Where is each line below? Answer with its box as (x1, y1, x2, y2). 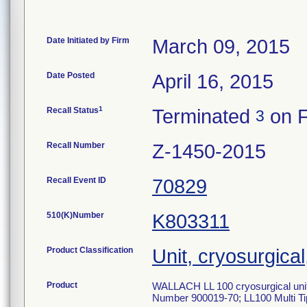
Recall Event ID (47, 175, 106, 185)
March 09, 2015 (152, 36, 290, 58)
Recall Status (47, 106, 99, 115)
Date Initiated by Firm (47, 36, 130, 45)
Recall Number (47, 140, 105, 150)
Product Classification (47, 245, 133, 255)
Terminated (152, 106, 256, 127)
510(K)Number (47, 210, 104, 220)
